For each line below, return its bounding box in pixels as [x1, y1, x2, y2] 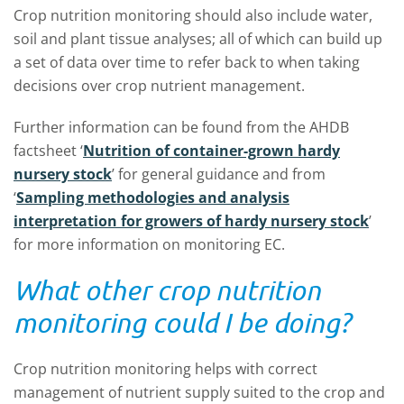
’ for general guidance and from [112, 164, 326, 185]
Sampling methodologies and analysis [16, 188, 289, 208]
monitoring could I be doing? [14, 307, 351, 339]
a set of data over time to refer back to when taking [14, 52, 360, 73]
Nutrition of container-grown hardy [83, 141, 340, 161]
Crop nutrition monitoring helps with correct [14, 359, 317, 380]
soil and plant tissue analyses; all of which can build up [14, 29, 382, 50]
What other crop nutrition [14, 274, 321, 307]
